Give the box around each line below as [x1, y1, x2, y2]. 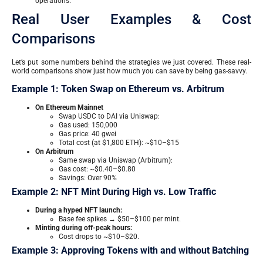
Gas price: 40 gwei [59, 129, 116, 138]
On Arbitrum [35, 147, 73, 156]
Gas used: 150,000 [59, 120, 117, 129]
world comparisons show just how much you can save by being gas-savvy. [12, 67, 247, 76]
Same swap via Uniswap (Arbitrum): [59, 156, 173, 164]
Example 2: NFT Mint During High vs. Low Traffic [12, 186, 216, 197]
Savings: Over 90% [59, 173, 117, 182]
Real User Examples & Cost [12, 11, 251, 28]
